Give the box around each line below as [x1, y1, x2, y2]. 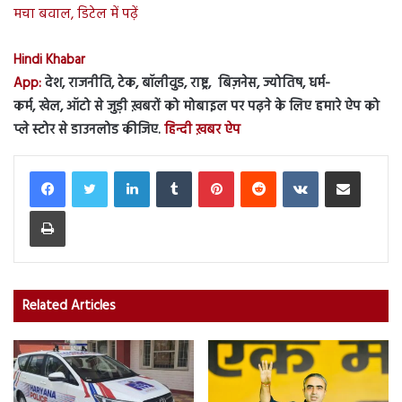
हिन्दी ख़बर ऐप [161, 119, 240, 142]
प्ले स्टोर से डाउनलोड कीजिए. [13, 119, 161, 142]
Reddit [275, 161, 309, 180]
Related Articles [22, 295, 116, 318]
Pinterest [233, 161, 276, 180]
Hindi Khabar [13, 49, 85, 72]
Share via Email [360, 161, 387, 180]
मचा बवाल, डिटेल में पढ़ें [13, 4, 138, 26]
